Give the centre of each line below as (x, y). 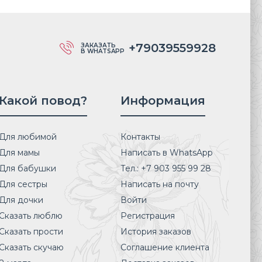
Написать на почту (159, 185)
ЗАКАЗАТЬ (98, 46)
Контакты (140, 137)
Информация (163, 101)
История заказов (156, 232)
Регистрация (147, 216)
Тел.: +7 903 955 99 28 (166, 169)
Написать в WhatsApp (166, 153)
